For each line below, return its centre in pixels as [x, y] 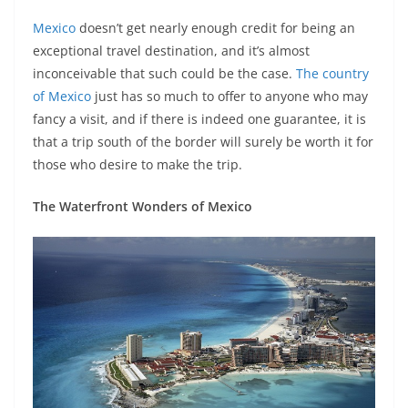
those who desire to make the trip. [138, 164]
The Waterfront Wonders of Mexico [143, 206]
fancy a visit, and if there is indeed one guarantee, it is [199, 119]
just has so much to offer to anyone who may [229, 96]
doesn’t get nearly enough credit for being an [215, 28]
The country [332, 73]
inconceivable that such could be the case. [164, 73]
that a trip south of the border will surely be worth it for [203, 142]
